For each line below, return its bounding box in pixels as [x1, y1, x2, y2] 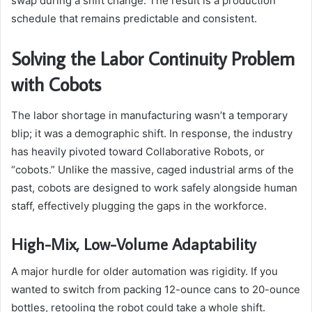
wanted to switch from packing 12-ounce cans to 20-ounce [11, 283, 300, 297]
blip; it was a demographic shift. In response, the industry [11, 126, 292, 140]
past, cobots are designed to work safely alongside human [11, 180, 297, 194]
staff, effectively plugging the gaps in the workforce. [11, 198, 267, 212]
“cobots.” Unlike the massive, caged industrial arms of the [11, 162, 294, 176]
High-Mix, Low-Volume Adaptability [11, 233, 256, 254]
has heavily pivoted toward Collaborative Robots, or [11, 144, 265, 158]
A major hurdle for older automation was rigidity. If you [11, 265, 278, 279]
